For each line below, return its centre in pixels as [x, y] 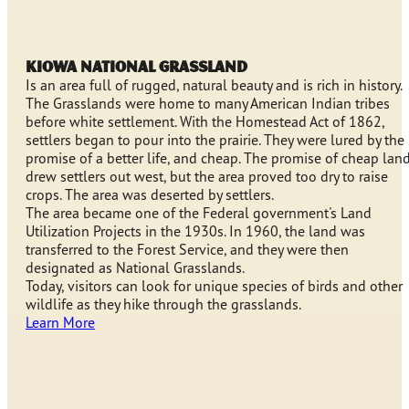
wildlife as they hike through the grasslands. [163, 304]
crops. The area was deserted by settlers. [150, 195]
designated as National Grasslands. [135, 268]
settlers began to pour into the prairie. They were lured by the [215, 140]
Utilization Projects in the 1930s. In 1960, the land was [195, 231]
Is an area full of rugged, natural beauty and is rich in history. [214, 85]
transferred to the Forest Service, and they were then [187, 250]
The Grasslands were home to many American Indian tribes [208, 104]
